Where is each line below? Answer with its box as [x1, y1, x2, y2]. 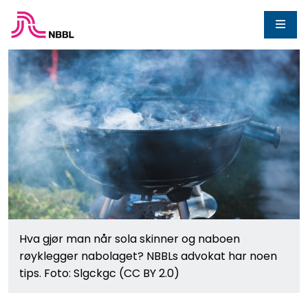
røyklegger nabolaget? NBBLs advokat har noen [19, 248, 277, 265]
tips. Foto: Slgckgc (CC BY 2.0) [19, 265, 179, 282]
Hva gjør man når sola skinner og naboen [19, 231, 240, 247]
